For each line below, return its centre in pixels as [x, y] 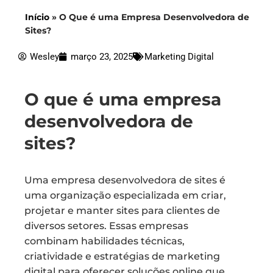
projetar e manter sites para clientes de [122, 211]
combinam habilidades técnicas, [105, 241]
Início [37, 17]
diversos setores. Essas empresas [106, 226]
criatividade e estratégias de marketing [122, 256]
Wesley [44, 57]
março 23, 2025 [102, 57]
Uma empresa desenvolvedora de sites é [125, 180]
